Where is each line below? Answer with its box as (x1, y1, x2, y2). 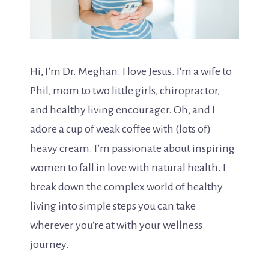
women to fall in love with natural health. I (30, 161, 226, 174)
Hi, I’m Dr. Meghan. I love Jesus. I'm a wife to (30, 65, 232, 77)
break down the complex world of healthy (30, 180, 223, 193)
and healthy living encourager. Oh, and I (30, 103, 215, 116)
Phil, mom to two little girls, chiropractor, (30, 84, 220, 97)
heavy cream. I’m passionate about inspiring (30, 142, 235, 154)
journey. (30, 238, 69, 250)
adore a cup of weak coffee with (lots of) (30, 122, 211, 135)
